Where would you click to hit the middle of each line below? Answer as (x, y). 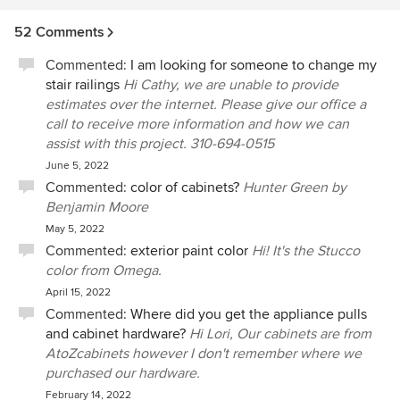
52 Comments (59, 32)
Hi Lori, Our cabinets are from (280, 334)
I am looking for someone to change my (254, 65)
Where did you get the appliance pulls (249, 314)
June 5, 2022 (77, 166)
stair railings (83, 85)
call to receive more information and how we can (197, 124)
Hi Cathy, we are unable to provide (231, 85)
